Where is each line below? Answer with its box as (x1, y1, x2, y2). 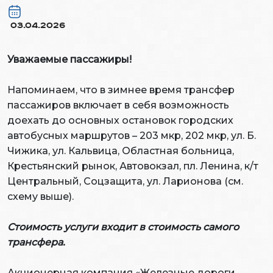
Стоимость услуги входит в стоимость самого (7, 221, 239, 233)
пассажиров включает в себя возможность (7, 99, 229, 111)
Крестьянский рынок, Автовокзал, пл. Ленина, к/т (7, 160, 258, 172)
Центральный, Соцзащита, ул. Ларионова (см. (7, 175, 243, 187)
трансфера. (7, 236, 65, 248)
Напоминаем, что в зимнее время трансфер (7, 83, 235, 96)
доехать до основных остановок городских (7, 114, 233, 126)
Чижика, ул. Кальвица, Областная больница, (7, 144, 234, 157)
